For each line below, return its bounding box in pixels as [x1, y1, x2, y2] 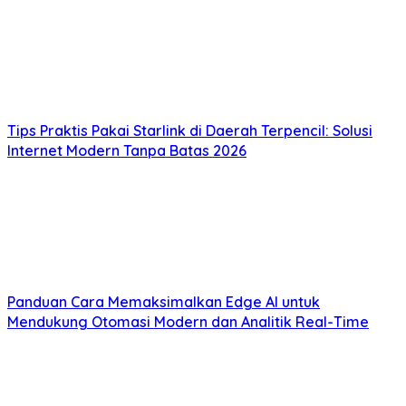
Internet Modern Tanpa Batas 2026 [7, 140, 246, 159]
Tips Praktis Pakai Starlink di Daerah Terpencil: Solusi [7, 121, 372, 140]
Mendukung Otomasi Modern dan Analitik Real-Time [7, 312, 369, 331]
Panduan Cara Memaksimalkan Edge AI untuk [7, 292, 320, 311]
